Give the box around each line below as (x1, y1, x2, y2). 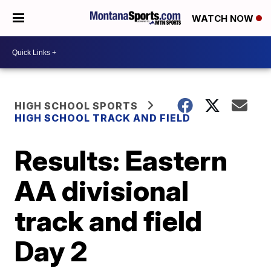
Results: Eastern (15, 143, 228, 177)
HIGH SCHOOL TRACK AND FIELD (15, 112, 191, 124)
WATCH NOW (192, 13, 256, 25)
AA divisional (15, 174, 189, 207)
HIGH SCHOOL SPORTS (15, 100, 139, 112)
